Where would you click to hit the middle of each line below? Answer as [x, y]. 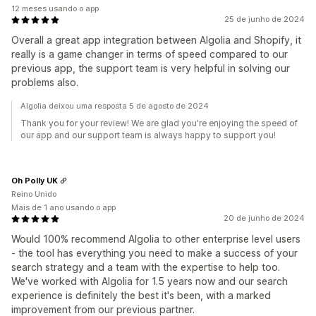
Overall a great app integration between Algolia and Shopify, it [156, 40]
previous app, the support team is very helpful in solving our [151, 68]
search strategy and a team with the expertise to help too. [146, 267]
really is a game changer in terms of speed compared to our [150, 54]
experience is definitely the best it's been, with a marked [141, 295]
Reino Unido [34, 194]
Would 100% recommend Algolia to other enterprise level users [156, 239]
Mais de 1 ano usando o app [63, 207]
